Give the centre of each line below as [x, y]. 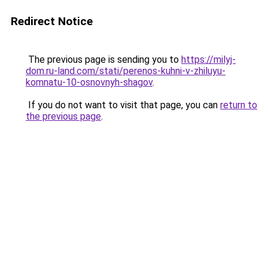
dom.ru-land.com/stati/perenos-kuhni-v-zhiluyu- [126, 71]
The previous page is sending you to [103, 60]
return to [239, 105]
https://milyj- [208, 60]
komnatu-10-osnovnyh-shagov [89, 82]
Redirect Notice [52, 21]
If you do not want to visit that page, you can [123, 105]
